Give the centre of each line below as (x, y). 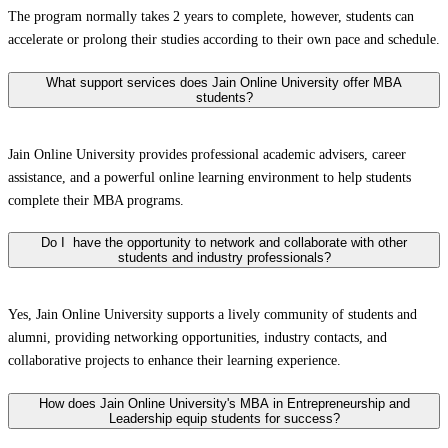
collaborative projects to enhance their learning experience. (174, 361)
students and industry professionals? (224, 258)
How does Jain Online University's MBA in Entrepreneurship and (224, 403)
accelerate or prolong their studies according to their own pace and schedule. (224, 40)
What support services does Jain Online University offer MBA (224, 82)
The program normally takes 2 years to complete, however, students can (211, 17)
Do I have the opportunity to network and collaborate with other (224, 243)
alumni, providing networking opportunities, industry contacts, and (197, 338)
